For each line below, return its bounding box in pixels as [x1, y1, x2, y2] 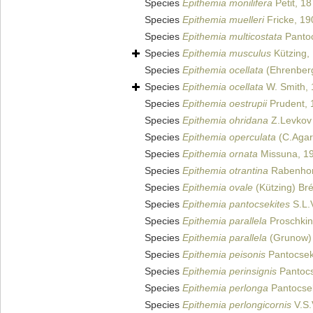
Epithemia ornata [182, 148, 258, 160]
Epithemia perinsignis [182, 265, 277, 277]
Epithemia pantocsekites [182, 198, 290, 210]
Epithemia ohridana [182, 115, 268, 126]
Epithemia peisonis [182, 249, 265, 261]
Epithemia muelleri [182, 14, 264, 26]
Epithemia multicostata [182, 31, 282, 43]
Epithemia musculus [182, 48, 271, 59]
